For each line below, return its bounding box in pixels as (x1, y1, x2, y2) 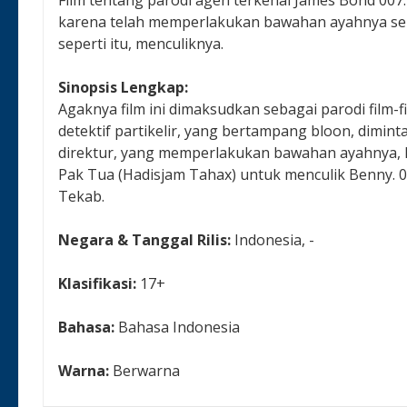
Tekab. (58, 185, 105, 206)
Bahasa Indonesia (118, 316, 241, 337)
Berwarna (113, 360, 181, 381)
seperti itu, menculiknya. (58, 33, 224, 54)
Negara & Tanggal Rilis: (58, 229, 235, 250)
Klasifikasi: (58, 273, 141, 293)
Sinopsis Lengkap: (58, 76, 189, 97)
